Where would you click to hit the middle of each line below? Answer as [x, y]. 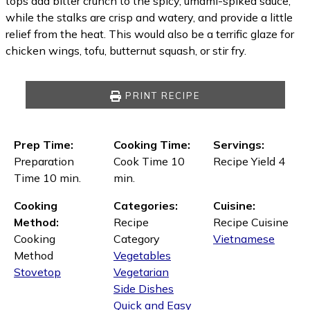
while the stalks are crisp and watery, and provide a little [149, 17]
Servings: [239, 145]
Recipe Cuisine [251, 222]
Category [137, 239]
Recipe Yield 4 [249, 161]
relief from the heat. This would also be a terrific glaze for [150, 34]
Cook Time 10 [149, 161]
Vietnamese [244, 239]
